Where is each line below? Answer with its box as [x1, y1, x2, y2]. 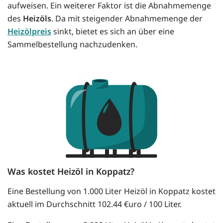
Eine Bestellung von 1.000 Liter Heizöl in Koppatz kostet [7, 186, 216, 197]
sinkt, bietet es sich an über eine [51, 26, 174, 37]
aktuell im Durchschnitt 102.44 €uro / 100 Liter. [7, 199, 182, 210]
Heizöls [23, 13, 51, 24]
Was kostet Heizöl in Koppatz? [7, 165, 134, 178]
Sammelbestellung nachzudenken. [7, 39, 137, 50]
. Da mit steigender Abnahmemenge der [51, 13, 203, 24]
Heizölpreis [7, 26, 51, 37]
